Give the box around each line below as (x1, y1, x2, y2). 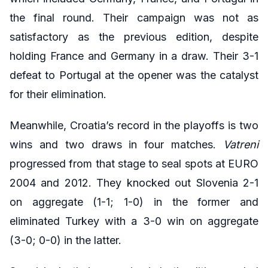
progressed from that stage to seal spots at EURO (10, 157, 258, 170)
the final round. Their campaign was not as (10, 11, 258, 24)
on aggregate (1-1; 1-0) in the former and (10, 195, 258, 208)
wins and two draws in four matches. (10, 138, 223, 151)
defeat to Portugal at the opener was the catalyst (10, 68, 258, 81)
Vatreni (223, 138, 258, 151)
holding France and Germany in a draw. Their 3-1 (10, 49, 258, 62)
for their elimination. (10, 87, 106, 100)
